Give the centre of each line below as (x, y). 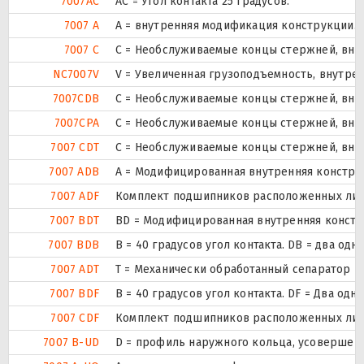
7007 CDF (75, 318)
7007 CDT (75, 148)
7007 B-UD (71, 343)
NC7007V (76, 75)
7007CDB (76, 99)
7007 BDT (74, 221)
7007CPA (76, 123)
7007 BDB (74, 245)
